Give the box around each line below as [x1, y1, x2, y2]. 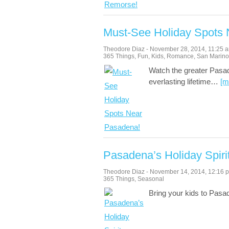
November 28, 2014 [150, 45, 205, 53]
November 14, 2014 [150, 168, 205, 175]
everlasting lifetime [149, 77, 211, 86]
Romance [167, 53, 194, 60]
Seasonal [138, 175, 164, 182]
